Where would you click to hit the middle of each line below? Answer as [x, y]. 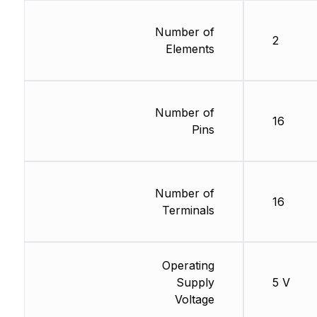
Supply [195, 282]
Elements [190, 49]
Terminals [188, 210]
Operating [188, 265]
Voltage [194, 299]
